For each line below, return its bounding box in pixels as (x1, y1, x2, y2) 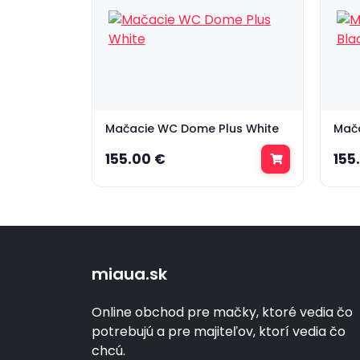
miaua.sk (92, 263, 167, 285)
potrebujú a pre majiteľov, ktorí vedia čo (92, 322, 346, 341)
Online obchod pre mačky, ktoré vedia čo (92, 303, 353, 321)
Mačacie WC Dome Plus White (105, 121, 279, 137)
